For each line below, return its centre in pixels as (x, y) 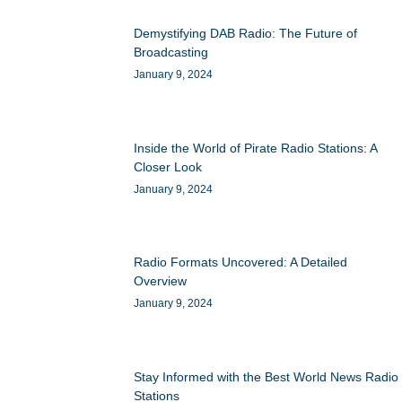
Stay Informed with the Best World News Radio (267, 376)
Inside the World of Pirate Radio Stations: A (256, 148)
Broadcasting (171, 52)
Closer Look (168, 166)
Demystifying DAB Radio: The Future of (246, 33)
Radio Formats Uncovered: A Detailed (241, 262)
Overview (161, 281)
